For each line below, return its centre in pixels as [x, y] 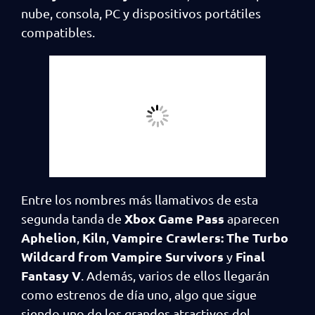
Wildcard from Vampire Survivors [122, 256]
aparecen [252, 218]
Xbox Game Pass [174, 218]
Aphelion [49, 237]
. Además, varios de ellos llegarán [175, 275]
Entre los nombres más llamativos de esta [140, 199]
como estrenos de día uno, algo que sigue [139, 294]
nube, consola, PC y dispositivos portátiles [141, 13]
